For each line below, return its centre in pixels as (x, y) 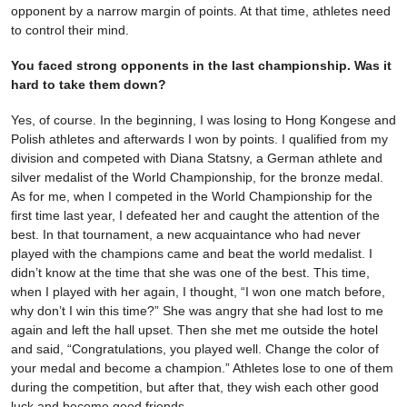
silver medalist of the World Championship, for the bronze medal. (197, 178)
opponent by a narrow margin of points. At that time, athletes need (201, 11)
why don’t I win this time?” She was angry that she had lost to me (197, 311)
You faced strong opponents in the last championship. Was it (201, 66)
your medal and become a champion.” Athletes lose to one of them (202, 368)
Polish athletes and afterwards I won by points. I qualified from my (199, 139)
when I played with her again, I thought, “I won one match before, (198, 292)
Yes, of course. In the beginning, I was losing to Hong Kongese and (203, 120)
